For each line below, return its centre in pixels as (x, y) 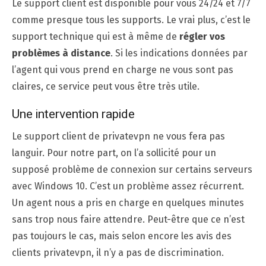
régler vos (202, 36)
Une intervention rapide (73, 114)
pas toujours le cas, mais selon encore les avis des (122, 236)
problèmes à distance (61, 53)
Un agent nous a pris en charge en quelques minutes (128, 202)
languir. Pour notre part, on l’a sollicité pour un (114, 153)
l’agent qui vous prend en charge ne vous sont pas (123, 69)
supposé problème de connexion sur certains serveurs (132, 169)
